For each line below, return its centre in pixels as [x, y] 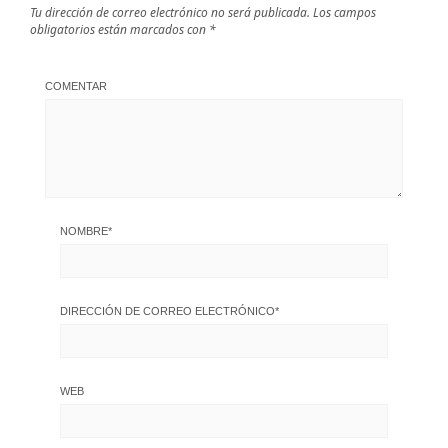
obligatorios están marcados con [119, 29]
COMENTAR [76, 85]
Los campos [344, 12]
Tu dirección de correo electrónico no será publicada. [170, 12]
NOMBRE [84, 230]
